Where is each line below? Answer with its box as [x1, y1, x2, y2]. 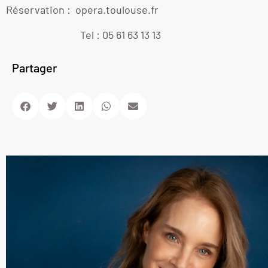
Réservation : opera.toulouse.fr [6, 3, 159, 17]
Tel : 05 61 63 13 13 [6, 28, 161, 41]
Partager [12, 60, 57, 75]
